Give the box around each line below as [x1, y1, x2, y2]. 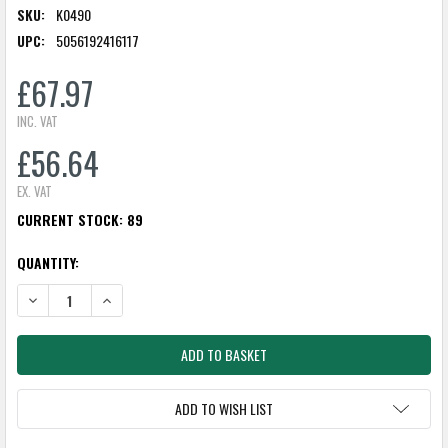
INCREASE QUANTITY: [98, 288, 209, 310]
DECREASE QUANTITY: [24, 288, 139, 310]
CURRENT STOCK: [16, 209, 127, 231]
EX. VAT [16, 181, 52, 202]
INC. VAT [16, 111, 58, 132]
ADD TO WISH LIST [175, 398, 273, 420]
